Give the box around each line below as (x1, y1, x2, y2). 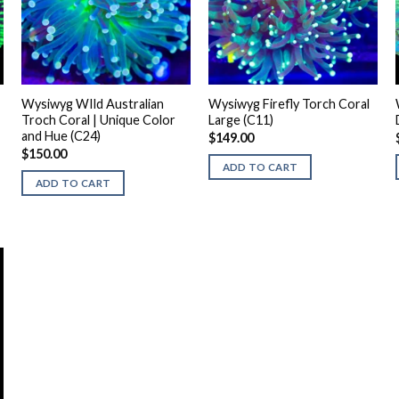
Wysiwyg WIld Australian (20, 96, 164, 112)
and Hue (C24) (20, 128, 101, 144)
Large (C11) (208, 112, 273, 128)
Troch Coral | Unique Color (20, 112, 175, 128)
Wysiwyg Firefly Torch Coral (208, 96, 370, 112)
